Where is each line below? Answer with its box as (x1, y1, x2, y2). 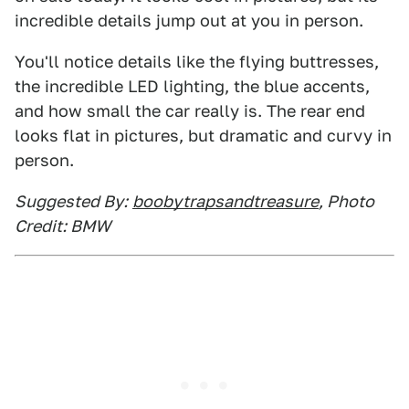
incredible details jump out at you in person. (15, 11, 363, 30)
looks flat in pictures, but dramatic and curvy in (15, 126, 392, 145)
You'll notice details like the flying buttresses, (15, 52, 379, 71)
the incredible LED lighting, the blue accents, (15, 77, 370, 96)
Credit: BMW (15, 216, 110, 236)
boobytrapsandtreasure (132, 192, 319, 211)
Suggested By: (15, 192, 128, 211)
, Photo (319, 192, 374, 211)
